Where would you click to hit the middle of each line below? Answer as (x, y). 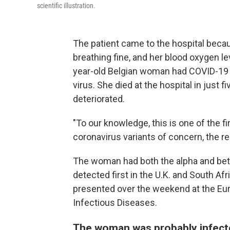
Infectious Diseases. (115, 203)
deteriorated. (99, 99)
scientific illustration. (66, 6)
